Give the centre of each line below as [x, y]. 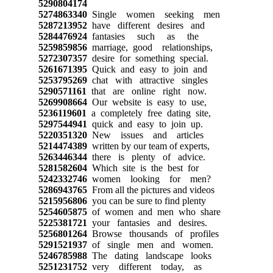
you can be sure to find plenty [146, 200]
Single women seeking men [153, 14]
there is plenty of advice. [146, 157]
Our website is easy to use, [147, 102]
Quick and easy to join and [147, 69]
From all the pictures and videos [151, 190]
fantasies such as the [143, 36]
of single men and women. [150, 244]
